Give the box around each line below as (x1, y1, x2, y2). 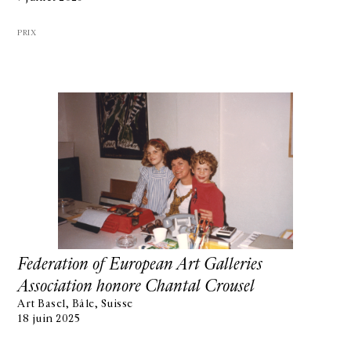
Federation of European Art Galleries (17, 253, 262, 275)
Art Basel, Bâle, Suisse (17, 298, 133, 310)
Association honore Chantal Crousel (17, 275, 255, 297)
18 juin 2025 (17, 313, 81, 325)
